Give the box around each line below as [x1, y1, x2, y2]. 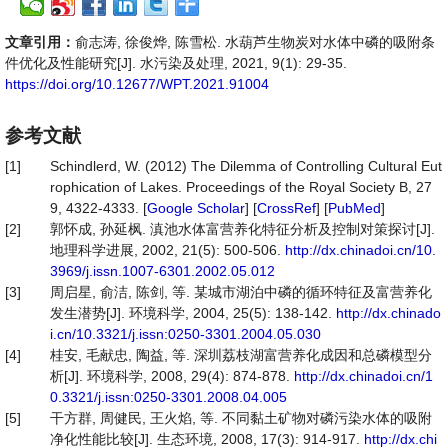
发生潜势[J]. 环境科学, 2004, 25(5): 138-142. [50, 305, 336, 321]
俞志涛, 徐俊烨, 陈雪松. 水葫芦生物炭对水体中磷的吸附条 [75, 34, 435, 50]
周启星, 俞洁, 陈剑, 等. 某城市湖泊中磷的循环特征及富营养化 [50, 284, 432, 300]
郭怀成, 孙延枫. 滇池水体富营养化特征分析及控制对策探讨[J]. [50, 221, 435, 237]
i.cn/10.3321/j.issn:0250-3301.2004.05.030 [50, 326, 321, 342]
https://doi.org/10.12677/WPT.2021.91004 [5, 76, 269, 92]
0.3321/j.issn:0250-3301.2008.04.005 [50, 389, 287, 405]
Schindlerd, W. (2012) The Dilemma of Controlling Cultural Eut [50, 158, 442, 174]
